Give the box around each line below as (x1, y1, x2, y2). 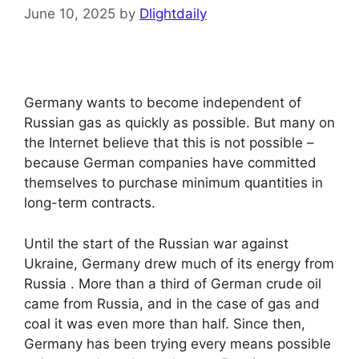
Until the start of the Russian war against (24, 235, 288, 252)
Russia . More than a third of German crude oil (24, 275, 321, 292)
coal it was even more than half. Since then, (24, 315, 305, 332)
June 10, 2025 (24, 5, 115, 22)
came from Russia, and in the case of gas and (24, 295, 320, 312)
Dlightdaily (139, 5, 207, 22)
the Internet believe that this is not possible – (24, 135, 314, 151)
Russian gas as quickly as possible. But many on (24, 115, 335, 131)
